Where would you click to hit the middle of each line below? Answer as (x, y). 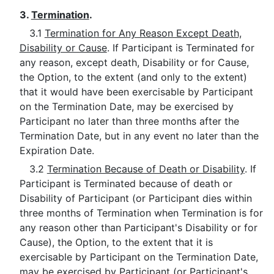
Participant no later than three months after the (129, 121)
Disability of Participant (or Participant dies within (135, 198)
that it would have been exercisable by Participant (136, 92)
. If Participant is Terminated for (180, 48)
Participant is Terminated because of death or (126, 183)
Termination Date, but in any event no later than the (139, 136)
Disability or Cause (63, 48)
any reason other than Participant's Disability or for (138, 228)
